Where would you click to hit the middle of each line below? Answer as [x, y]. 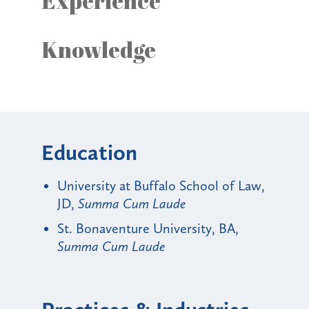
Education [89, 152]
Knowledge [99, 49]
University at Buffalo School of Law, [161, 185]
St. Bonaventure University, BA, [148, 228]
